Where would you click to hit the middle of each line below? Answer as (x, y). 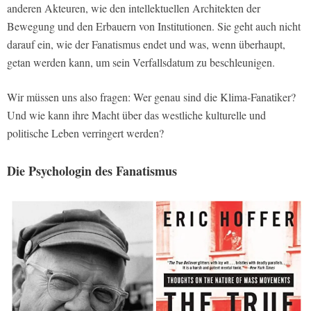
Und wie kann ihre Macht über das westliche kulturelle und (136, 115)
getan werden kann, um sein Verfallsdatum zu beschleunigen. (141, 62)
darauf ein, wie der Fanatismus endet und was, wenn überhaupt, (146, 44)
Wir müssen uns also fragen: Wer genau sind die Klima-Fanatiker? (151, 97)
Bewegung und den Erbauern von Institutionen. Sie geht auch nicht (154, 26)
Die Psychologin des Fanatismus (92, 171)
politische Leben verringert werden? (85, 133)
